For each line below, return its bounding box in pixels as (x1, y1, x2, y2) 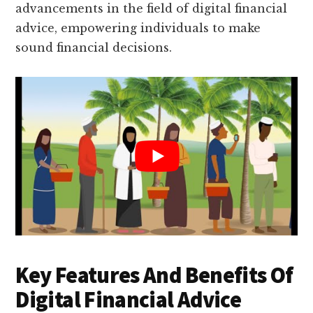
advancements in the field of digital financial (15, 1, 288, 16)
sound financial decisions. (15, 41, 173, 55)
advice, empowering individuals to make (15, 21, 261, 36)
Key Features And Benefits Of (15, 261, 293, 290)
